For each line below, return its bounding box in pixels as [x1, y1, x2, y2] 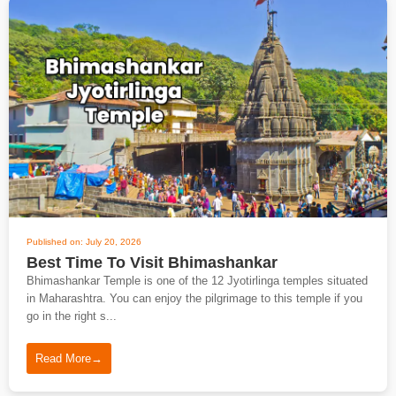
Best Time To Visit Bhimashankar [27, 254, 278, 271]
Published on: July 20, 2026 [27, 237, 141, 247]
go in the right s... [27, 309, 117, 323]
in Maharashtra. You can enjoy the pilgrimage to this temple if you [27, 292, 362, 305]
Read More [35, 352, 91, 365]
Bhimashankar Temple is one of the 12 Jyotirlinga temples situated [27, 274, 368, 287]
